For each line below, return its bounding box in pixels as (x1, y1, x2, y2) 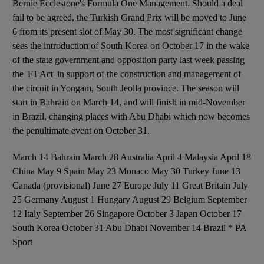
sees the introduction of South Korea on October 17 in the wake (12, 41, 249, 51)
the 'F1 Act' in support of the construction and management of (12, 69, 241, 79)
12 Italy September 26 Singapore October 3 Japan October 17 (12, 209, 242, 219)
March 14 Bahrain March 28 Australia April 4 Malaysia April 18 (12, 152, 251, 162)
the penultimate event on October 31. (12, 126, 150, 136)
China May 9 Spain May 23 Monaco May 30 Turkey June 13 (12, 166, 240, 176)
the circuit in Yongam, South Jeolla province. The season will (12, 83, 239, 93)
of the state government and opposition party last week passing (12, 55, 245, 65)
